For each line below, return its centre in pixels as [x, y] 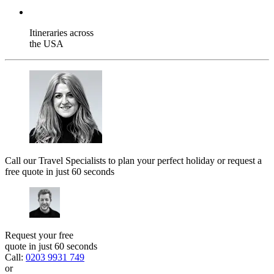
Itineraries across [61, 32]
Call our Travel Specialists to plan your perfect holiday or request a [133, 160]
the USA [46, 43]
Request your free [39, 235]
